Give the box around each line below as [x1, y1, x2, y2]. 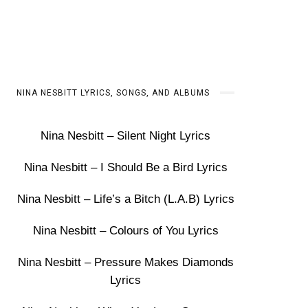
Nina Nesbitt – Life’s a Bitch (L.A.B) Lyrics [16, 192, 234, 206]
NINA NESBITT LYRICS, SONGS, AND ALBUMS [16, 88, 210, 98]
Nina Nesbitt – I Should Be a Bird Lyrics [23, 161, 228, 174]
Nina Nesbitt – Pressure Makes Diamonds [17, 256, 234, 269]
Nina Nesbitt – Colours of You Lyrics [32, 224, 219, 237]
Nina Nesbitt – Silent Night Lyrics [41, 129, 211, 142]
